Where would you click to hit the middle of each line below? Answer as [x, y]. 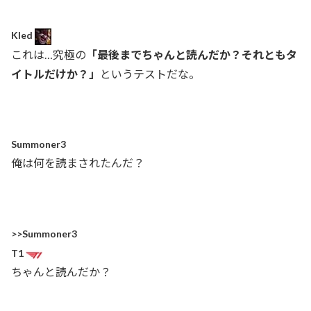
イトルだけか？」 [56, 74]
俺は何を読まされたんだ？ [78, 163]
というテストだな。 [150, 74]
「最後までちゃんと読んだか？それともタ [192, 54]
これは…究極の [49, 54]
